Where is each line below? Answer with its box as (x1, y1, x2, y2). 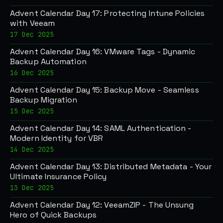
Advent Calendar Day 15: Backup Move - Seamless (10, 84, 199, 95)
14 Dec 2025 (10, 144, 54, 154)
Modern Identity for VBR (10, 132, 104, 143)
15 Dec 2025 (10, 106, 54, 115)
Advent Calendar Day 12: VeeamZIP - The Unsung (10, 199, 194, 210)
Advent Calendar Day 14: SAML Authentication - (10, 122, 192, 133)
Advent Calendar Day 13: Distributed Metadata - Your (10, 161, 212, 172)
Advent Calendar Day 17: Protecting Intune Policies (10, 7, 205, 18)
